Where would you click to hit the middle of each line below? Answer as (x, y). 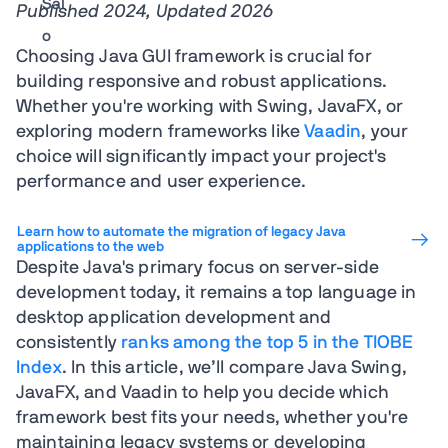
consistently (69, 343)
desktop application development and (174, 318)
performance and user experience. (161, 182)
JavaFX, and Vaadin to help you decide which (202, 393)
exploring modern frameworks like (160, 132)
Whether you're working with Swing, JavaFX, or (210, 107)
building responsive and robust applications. (202, 82)
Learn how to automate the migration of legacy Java (181, 232)
